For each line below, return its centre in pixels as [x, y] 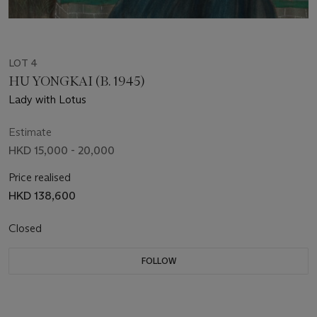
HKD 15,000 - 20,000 [62, 150]
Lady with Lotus [47, 99]
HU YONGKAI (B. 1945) [77, 81]
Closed [27, 228]
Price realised [40, 177]
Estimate [30, 132]
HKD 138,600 [42, 195]
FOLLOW [158, 260]
